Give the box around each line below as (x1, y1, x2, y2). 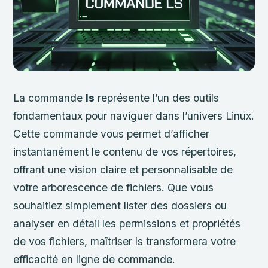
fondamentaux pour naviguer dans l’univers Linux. (13, 109, 255, 122)
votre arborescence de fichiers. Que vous (13, 181, 214, 194)
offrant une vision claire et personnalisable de (13, 163, 233, 176)
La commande (13, 91, 86, 104)
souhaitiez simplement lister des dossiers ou (13, 199, 227, 212)
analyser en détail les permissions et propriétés (13, 217, 241, 230)
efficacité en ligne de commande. (13, 252, 176, 266)
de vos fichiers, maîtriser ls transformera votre (13, 234, 236, 248)
